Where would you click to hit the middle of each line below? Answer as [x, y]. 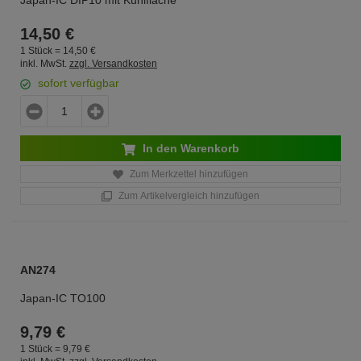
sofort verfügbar [79, 83]
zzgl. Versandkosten [113, 64]
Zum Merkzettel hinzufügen [188, 174]
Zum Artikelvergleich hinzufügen [188, 196]
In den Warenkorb [189, 148]
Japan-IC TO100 [63, 298]
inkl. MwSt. [44, 64]
